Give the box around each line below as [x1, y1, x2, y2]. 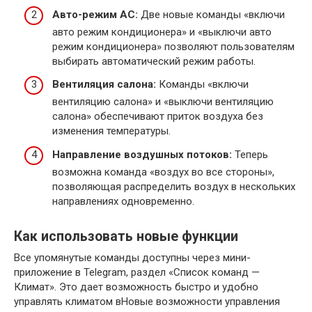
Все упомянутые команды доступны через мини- [14, 251, 251, 264]
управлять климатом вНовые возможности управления [14, 295, 280, 308]
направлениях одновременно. [52, 194, 194, 208]
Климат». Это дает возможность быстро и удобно [14, 280, 258, 293]
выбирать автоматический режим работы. [52, 54, 256, 68]
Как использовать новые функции [14, 228, 238, 244]
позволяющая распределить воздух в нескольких [52, 180, 295, 193]
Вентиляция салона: [52, 78, 156, 91]
